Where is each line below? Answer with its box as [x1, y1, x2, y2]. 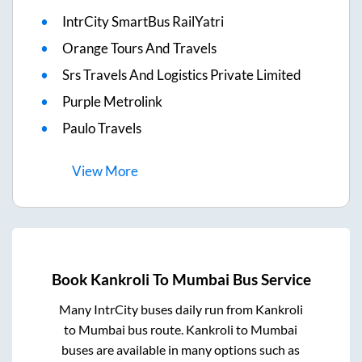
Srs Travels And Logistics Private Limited [62, 66, 301, 84]
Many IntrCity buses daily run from [58, 301, 255, 317]
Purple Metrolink [62, 93, 162, 111]
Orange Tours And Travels [62, 40, 217, 57]
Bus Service [229, 270, 311, 288]
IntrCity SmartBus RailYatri [62, 13, 224, 31]
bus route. [125, 321, 187, 337]
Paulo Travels [62, 120, 141, 137]
